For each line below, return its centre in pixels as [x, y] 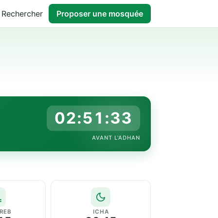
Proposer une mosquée [100, 14]
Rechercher [22, 14]
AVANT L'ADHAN [116, 138]
